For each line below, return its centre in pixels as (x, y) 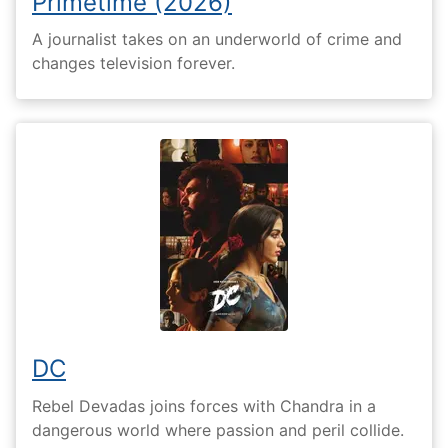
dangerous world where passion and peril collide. (218, 429)
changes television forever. (133, 63)
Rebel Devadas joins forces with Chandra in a (204, 405)
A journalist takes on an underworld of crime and (217, 39)
